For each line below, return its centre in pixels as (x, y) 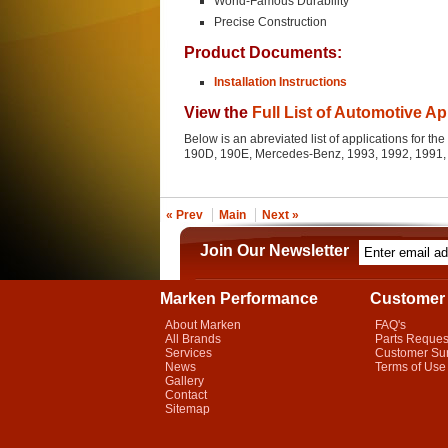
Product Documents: (263, 52)
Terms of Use (410, 367)
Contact (186, 395)
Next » (280, 215)
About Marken (203, 325)
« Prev (184, 215)
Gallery (184, 381)
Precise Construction (270, 22)
